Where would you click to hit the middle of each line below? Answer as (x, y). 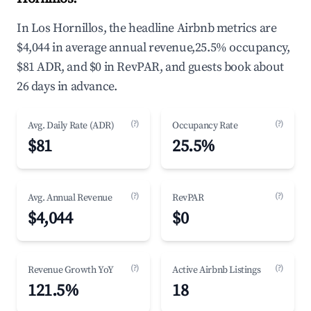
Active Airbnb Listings (217, 270)
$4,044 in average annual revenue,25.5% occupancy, (153, 48)
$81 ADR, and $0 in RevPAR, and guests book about (150, 67)
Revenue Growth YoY (71, 270)
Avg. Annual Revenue (70, 198)
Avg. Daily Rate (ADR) (71, 126)
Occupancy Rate (205, 126)
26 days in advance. (67, 86)
